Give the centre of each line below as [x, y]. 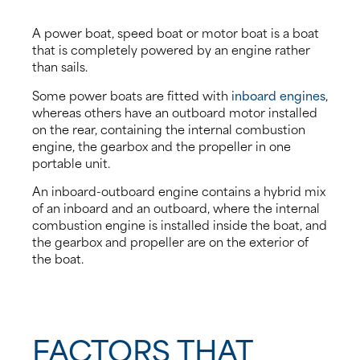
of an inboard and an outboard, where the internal [176, 208]
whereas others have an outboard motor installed [175, 111]
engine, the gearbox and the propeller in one [162, 145]
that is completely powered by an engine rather [171, 49]
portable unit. [71, 162]
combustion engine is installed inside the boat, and [180, 225]
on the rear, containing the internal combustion [169, 128]
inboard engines [278, 94]
